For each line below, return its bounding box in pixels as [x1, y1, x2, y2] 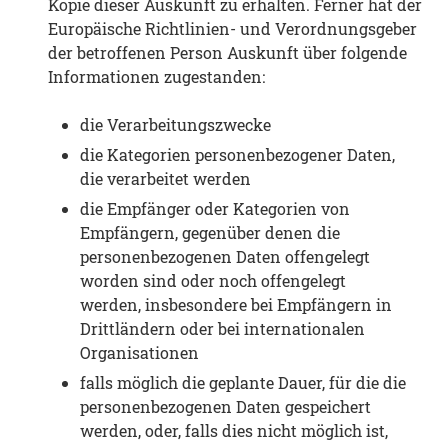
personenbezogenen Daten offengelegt [80, 246, 370, 268]
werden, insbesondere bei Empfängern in [80, 294, 392, 316]
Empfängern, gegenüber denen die [80, 222, 340, 244]
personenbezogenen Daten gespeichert [80, 396, 371, 418]
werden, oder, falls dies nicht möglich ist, [80, 420, 388, 442]
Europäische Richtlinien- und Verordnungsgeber [48, 18, 417, 40]
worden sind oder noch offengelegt [80, 270, 346, 292]
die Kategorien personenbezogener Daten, [80, 144, 395, 166]
